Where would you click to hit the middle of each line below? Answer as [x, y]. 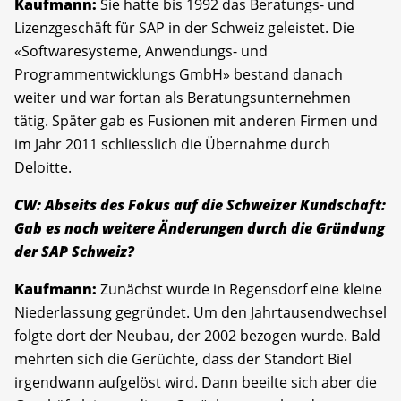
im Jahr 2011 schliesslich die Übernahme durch [172, 145]
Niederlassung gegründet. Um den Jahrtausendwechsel [200, 313]
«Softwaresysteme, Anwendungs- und [141, 51]
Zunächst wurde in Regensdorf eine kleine [241, 290]
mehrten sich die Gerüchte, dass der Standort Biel [183, 359]
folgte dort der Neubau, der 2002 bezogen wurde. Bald [197, 336]
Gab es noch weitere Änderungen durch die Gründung [200, 229]
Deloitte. [43, 168]
